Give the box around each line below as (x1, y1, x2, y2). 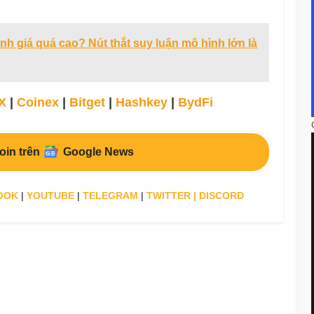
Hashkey (116, 95, 168, 109)
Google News (62, 146, 134, 158)
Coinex (17, 95, 59, 109)
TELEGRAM (83, 190, 138, 202)
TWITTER (146, 190, 191, 202)
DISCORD (199, 190, 244, 202)
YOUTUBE (27, 190, 74, 202)
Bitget (69, 95, 105, 109)
